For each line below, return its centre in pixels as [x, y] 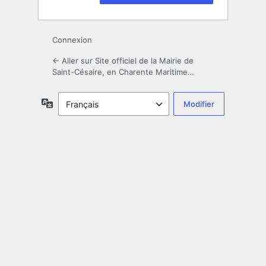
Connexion [72, 40]
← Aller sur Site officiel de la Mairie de [123, 61]
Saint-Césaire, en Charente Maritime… [123, 72]
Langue [67, 103]
